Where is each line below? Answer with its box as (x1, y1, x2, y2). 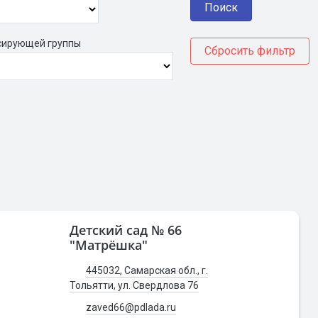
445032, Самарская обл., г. (86, 265, 208, 276)
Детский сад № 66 (70, 221, 182, 238)
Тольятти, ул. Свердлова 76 (70, 280, 199, 291)
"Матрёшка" (70, 236, 148, 253)
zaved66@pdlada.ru (86, 302, 176, 313)
